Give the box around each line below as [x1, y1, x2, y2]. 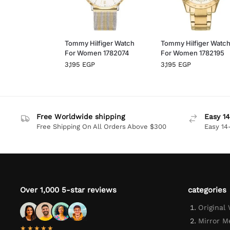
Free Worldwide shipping [36, 112, 125, 121]
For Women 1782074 [65, 48, 130, 57]
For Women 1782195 [160, 48, 224, 57]
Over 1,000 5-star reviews [20, 185, 117, 195]
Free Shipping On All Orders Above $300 [36, 122, 167, 130]
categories [187, 185, 226, 195]
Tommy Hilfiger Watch [65, 39, 135, 47]
